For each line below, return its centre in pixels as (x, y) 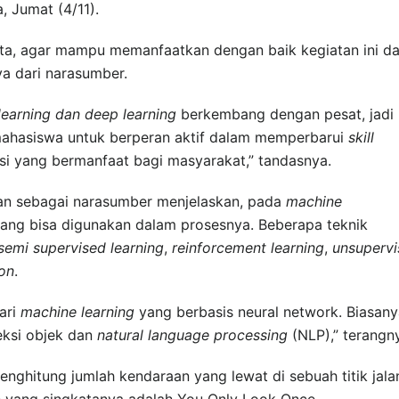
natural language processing (192, 334)
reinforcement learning (248, 247)
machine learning (77, 311)
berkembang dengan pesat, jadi (285, 114)
